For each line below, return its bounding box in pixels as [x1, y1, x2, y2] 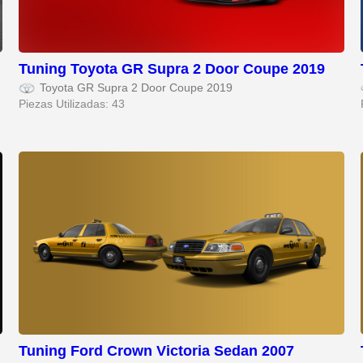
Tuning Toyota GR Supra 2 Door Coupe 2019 [19, 61, 326, 78]
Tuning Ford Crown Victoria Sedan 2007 [19, 342, 295, 359]
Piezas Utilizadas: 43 [19, 98, 126, 111]
